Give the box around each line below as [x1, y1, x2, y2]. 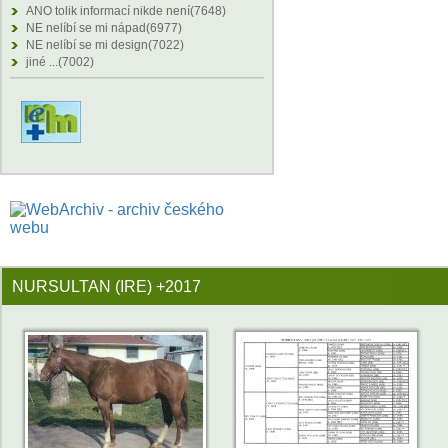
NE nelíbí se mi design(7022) [26, 38, 184, 52]
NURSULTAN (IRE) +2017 [12, 278, 201, 295]
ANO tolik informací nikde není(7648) [26, 4, 226, 18]
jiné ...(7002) [26, 55, 94, 69]
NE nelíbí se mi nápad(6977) [26, 21, 182, 35]
